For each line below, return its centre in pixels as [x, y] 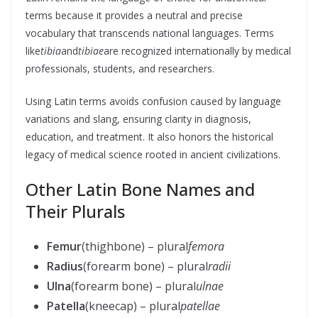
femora [206, 246]
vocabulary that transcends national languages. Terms [150, 33]
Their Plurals [75, 211]
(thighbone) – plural [135, 246]
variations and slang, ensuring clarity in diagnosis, [138, 119]
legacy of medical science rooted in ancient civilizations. [153, 154]
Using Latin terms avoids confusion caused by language [153, 101]
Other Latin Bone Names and [140, 189]
